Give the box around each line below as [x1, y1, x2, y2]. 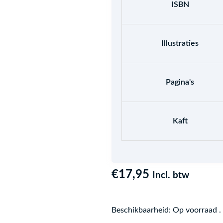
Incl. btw [152, 171, 189, 181]
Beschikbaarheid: [111, 206, 171, 215]
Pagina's [166, 78, 194, 87]
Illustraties [161, 39, 199, 48]
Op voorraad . [173, 206, 221, 215]
